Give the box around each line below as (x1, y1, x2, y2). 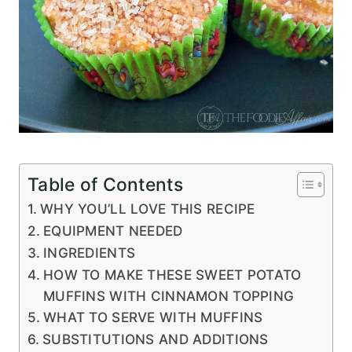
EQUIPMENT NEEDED (43, 222, 183, 240)
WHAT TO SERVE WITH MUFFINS (43, 309, 263, 326)
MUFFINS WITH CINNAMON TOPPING (43, 288, 295, 305)
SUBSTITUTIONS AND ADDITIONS (42, 331, 269, 348)
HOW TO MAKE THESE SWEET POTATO (43, 266, 302, 284)
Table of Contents (27, 174, 183, 196)
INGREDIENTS (43, 244, 136, 262)
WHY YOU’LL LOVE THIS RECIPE (40, 200, 255, 218)
